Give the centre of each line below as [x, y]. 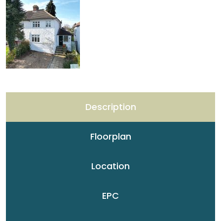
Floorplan [110, 136]
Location [110, 166]
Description [110, 107]
